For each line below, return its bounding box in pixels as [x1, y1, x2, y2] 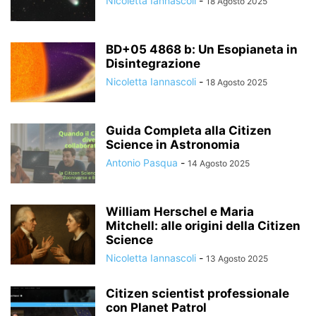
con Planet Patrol [106, 300, 207, 315]
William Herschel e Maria [106, 205, 254, 219]
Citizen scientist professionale [106, 286, 289, 300]
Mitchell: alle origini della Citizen [106, 219, 300, 233]
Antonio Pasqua [106, 157, 178, 169]
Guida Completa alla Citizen [106, 123, 272, 138]
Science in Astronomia [106, 138, 240, 152]
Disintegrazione [106, 56, 200, 71]
